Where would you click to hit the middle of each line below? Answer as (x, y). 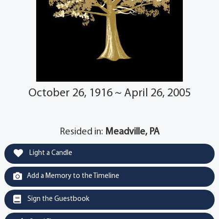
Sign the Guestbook (57, 199)
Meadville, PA (132, 132)
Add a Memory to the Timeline (73, 176)
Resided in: (82, 132)
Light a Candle (50, 153)
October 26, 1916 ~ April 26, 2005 (109, 94)
